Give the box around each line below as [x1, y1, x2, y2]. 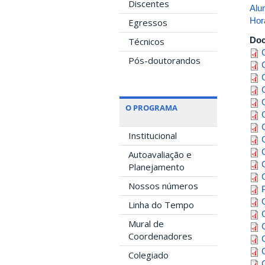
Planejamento [128, 161, 185, 173]
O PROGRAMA [125, 102, 177, 114]
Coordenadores [128, 230, 192, 243]
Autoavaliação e [128, 148, 192, 161]
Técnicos [128, 35, 164, 48]
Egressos [128, 17, 167, 29]
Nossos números [128, 180, 198, 192]
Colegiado [128, 249, 169, 261]
